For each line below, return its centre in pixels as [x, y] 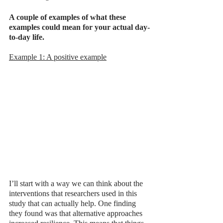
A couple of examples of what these [68, 17]
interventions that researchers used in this [74, 193]
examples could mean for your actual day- [79, 27]
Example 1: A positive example [58, 57]
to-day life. [28, 37]
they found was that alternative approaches [77, 213]
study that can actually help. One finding [73, 203]
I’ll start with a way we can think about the [77, 183]
